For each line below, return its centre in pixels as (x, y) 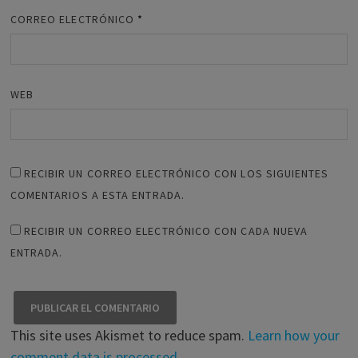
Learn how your (293, 335)
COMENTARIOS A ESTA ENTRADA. (97, 195)
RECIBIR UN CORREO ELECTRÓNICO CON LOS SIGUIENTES (176, 173)
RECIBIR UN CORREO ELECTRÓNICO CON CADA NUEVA (166, 231)
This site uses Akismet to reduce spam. (129, 335)
